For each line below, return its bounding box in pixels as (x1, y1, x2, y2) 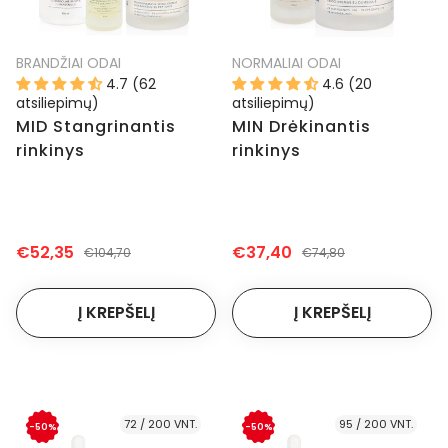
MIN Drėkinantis (232, 115, 371, 139)
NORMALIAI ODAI (232, 53, 341, 74)
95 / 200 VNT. (339, 416, 413, 433)
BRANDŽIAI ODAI (16, 53, 121, 74)
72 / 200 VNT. (124, 416, 197, 433)
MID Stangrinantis (16, 115, 176, 139)
